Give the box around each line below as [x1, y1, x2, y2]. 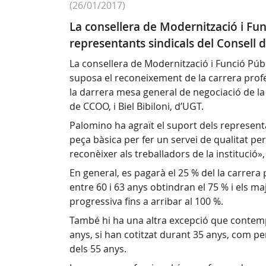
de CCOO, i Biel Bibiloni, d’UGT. [69, 100, 204, 113]
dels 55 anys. [69, 242, 126, 256]
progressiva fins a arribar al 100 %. [69, 195, 226, 208]
